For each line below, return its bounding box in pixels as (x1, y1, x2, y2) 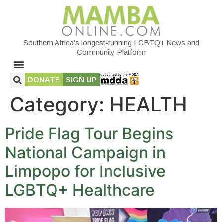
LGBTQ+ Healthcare (5, 180, 155, 200)
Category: (10, 92, 110, 116)
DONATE (28, 75, 60, 84)
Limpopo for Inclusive (5, 161, 166, 181)
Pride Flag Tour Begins (5, 123, 173, 143)
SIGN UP (66, 75, 97, 84)
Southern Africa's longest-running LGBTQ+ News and (23, 38, 199, 47)
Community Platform (76, 47, 146, 56)
